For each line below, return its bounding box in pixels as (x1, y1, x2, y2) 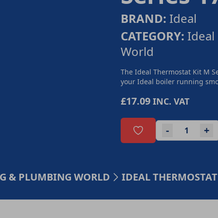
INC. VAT (153, 95, 189, 107)
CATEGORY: (121, 28, 184, 44)
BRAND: (121, 10, 166, 26)
